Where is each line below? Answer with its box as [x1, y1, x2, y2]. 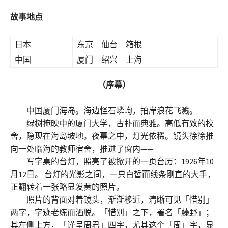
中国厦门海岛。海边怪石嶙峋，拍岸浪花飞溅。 [10, 105, 197, 116]
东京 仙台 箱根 [77, 39, 142, 49]
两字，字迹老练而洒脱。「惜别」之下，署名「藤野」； [10, 207, 214, 217]
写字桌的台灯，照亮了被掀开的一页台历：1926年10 [10, 156, 214, 166]
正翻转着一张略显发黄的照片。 [10, 181, 124, 192]
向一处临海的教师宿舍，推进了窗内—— [10, 143, 154, 154]
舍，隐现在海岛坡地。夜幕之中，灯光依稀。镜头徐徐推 [10, 130, 214, 141]
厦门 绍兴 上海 [77, 54, 142, 65]
